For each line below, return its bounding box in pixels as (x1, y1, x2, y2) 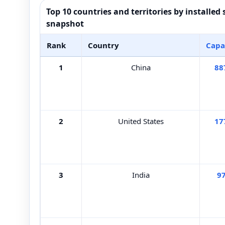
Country (88, 40, 119, 50)
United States (118, 116, 164, 126)
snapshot (46, 18, 84, 29)
